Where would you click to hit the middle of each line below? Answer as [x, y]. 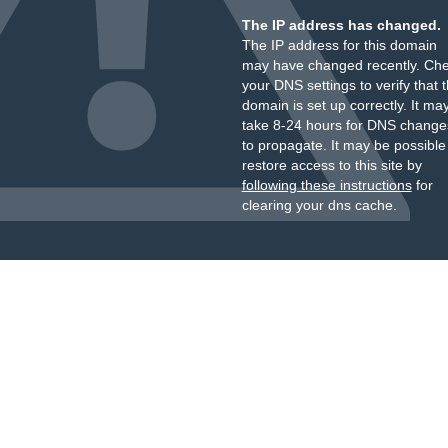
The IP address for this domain [339, 45]
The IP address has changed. [341, 25]
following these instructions [326, 185]
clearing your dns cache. [319, 205]
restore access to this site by [331, 165]
